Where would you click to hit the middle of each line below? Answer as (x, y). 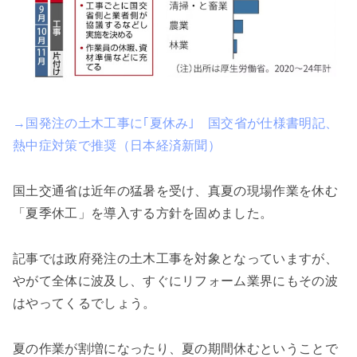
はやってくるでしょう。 (84, 303)
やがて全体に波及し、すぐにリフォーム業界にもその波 (176, 280)
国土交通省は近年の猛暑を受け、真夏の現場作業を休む (176, 191)
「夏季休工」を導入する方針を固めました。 (143, 213)
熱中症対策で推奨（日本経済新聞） (117, 146)
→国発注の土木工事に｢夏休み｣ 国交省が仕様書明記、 (176, 124)
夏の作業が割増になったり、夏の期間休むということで (175, 348)
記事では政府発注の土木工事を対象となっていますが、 (175, 258)
